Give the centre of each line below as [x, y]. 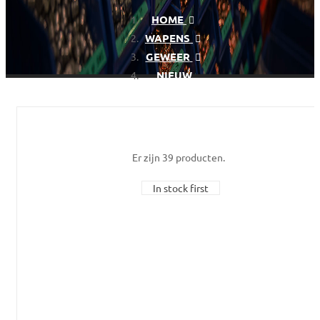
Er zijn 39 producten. [179, 157]
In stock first [180, 188]
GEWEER [167, 56]
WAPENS [167, 37]
